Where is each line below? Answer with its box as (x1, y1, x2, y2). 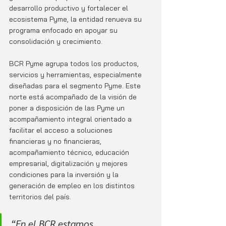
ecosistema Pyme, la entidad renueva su (9, 14, 144, 24)
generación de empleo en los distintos (9, 181, 137, 190)
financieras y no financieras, (9, 136, 103, 146)
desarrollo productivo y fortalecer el (9, 3, 130, 13)
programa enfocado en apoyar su (9, 25, 120, 35)
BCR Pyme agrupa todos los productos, (9, 59, 141, 68)
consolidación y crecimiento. (9, 36, 102, 46)
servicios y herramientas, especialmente (9, 70, 144, 79)
